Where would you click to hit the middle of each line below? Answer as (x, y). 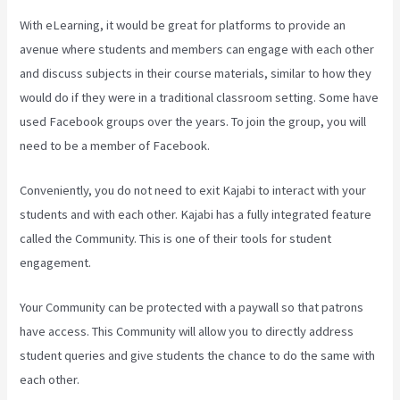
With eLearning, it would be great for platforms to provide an (183, 25)
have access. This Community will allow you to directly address (187, 332)
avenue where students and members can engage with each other (197, 49)
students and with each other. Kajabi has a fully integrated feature (196, 214)
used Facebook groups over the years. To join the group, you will (193, 121)
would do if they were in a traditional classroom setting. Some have (200, 97)
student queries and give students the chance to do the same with (198, 356)
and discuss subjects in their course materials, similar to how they (196, 73)
